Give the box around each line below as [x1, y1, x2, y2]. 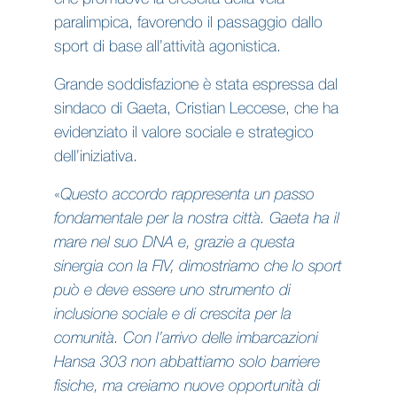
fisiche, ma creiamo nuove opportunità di [53, 379, 320, 393]
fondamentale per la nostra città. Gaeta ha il [53, 212, 339, 226]
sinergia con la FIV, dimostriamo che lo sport [53, 260, 342, 274]
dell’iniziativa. [53, 150, 137, 164]
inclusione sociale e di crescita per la [53, 307, 292, 322]
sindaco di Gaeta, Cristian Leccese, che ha [53, 102, 339, 116]
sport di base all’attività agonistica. [53, 40, 281, 54]
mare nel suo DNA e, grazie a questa [53, 236, 295, 250]
